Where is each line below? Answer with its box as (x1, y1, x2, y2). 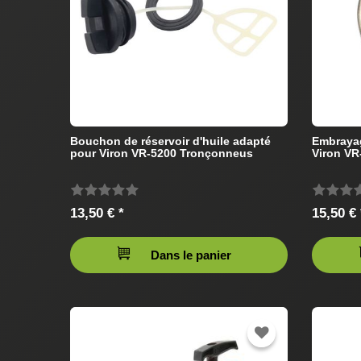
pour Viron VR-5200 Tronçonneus (70, 147, 253, 160)
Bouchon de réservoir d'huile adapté (70, 135, 271, 148)
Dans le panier (151, 248, 231, 263)
